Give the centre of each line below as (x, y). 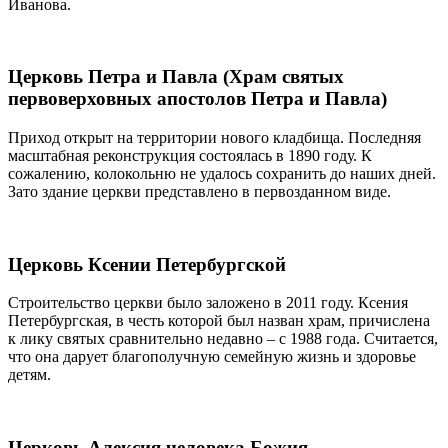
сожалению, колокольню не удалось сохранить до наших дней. (222, 173)
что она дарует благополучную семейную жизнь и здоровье (212, 357)
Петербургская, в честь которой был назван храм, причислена (219, 321)
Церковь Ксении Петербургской (147, 264)
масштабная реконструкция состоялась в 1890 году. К (190, 155)
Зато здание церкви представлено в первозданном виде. (199, 191)
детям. (29, 375)
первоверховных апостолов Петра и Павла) (197, 99)
